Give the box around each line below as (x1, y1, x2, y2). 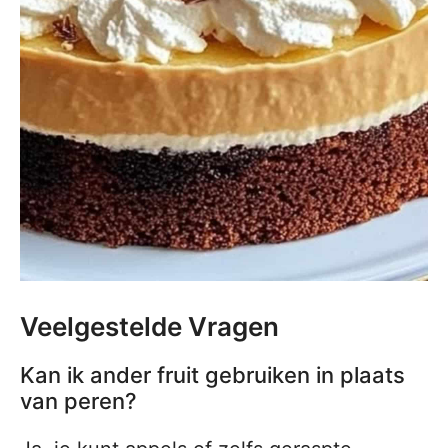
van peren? (20, 388, 137, 415)
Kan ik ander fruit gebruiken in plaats (20, 362, 405, 389)
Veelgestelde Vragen (20, 311, 279, 343)
